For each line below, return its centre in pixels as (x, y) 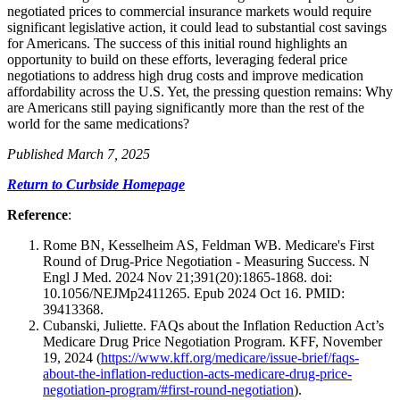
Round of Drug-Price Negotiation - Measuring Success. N (206, 261)
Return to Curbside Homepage (96, 184)
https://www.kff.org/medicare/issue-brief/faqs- (230, 357)
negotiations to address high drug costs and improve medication (185, 75)
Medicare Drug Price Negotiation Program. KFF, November (212, 341)
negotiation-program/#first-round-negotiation (168, 389)
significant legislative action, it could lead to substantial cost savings (197, 27)
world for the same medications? (98, 123)
